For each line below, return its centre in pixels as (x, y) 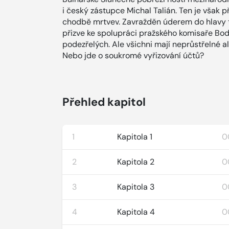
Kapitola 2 (136, 162)
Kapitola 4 (136, 212)
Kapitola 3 (136, 187)
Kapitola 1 (135, 137)
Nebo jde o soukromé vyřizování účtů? (133, 55)
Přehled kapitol (104, 102)
